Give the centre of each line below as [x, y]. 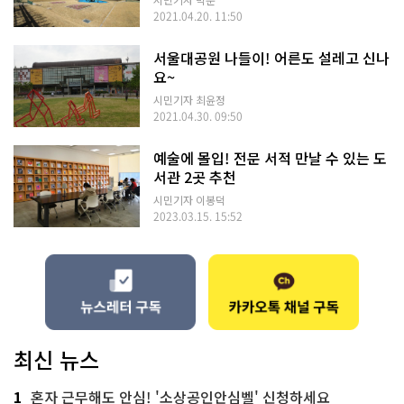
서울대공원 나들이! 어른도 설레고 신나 [271, 57]
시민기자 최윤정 [189, 99]
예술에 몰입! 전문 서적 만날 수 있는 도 [270, 157]
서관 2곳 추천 [195, 176]
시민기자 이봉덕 [189, 199]
